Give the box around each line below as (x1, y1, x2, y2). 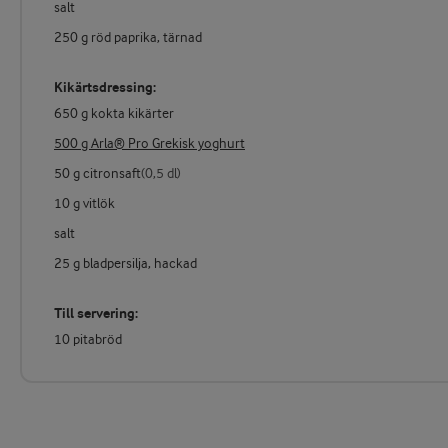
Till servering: (54, 305, 138, 323)
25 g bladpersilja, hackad (54, 257, 197, 272)
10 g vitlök (54, 197, 115, 212)
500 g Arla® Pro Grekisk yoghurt (54, 137, 245, 152)
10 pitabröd (54, 333, 122, 348)
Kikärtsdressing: (54, 79, 156, 97)
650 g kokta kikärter (54, 107, 174, 122)
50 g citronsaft (54, 167, 141, 182)
